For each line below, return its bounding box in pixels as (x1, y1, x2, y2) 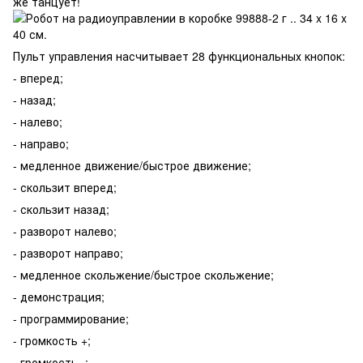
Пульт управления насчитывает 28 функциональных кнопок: (13, 48, 345, 64)
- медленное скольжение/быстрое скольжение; (13, 267, 274, 283)
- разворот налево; (13, 223, 117, 239)
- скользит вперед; (13, 179, 117, 195)
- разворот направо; (13, 245, 123, 261)
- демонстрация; (13, 288, 105, 305)
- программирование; (13, 310, 129, 327)
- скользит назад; (13, 201, 109, 217)
